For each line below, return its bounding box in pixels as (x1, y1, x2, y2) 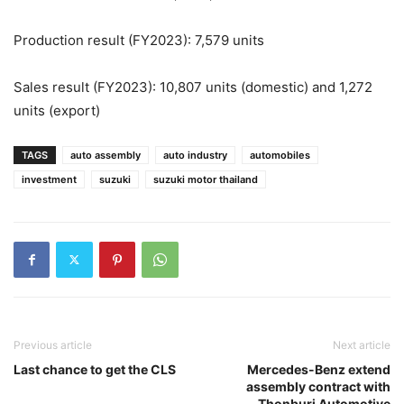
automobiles (250, 148, 310, 161)
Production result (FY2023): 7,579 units (14, 31, 264, 49)
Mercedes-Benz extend (247, 361, 390, 377)
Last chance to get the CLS (14, 361, 176, 377)
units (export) (14, 101, 100, 119)
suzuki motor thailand (153, 172, 258, 186)
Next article (333, 337, 390, 352)
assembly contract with (246, 378, 390, 394)
